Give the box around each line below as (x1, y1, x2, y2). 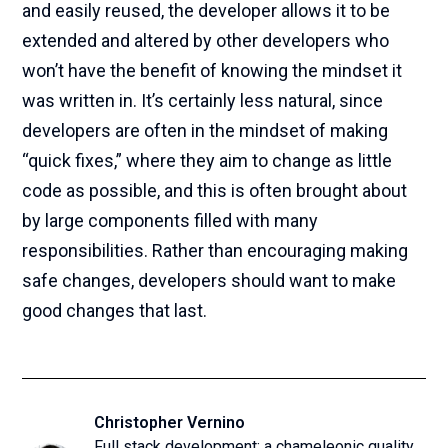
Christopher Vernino (94, 413, 246, 432)
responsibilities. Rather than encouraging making (22, 240, 409, 261)
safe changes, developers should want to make (22, 270, 397, 291)
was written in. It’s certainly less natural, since (22, 90, 384, 111)
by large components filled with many (22, 210, 319, 231)
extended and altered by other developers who (22, 30, 390, 51)
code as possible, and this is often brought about (22, 180, 408, 201)
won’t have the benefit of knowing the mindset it (22, 60, 403, 81)
